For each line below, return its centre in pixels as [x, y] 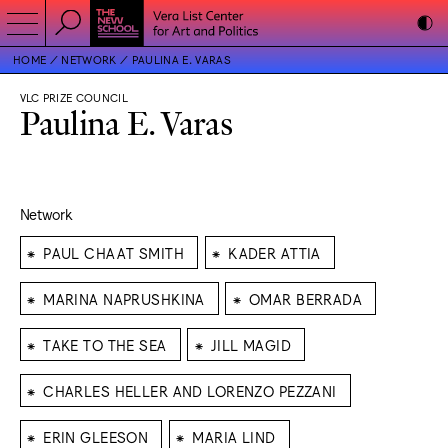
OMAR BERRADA [305, 298]
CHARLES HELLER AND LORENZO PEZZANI [190, 390]
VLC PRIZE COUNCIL [74, 97]
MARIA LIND [234, 436]
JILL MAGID [250, 344]
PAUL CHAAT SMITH [113, 252]
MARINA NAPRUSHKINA [124, 298]
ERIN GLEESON [96, 436]
